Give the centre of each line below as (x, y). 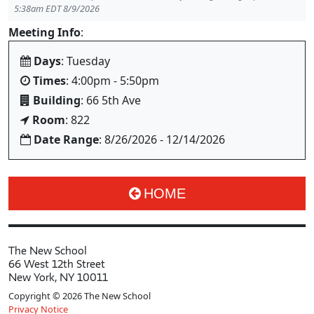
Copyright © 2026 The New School (80, 296)
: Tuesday (86, 61)
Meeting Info (45, 32)
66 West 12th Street (57, 264)
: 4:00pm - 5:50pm (112, 81)
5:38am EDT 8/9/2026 (57, 8)
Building (57, 100)
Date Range (66, 139)
